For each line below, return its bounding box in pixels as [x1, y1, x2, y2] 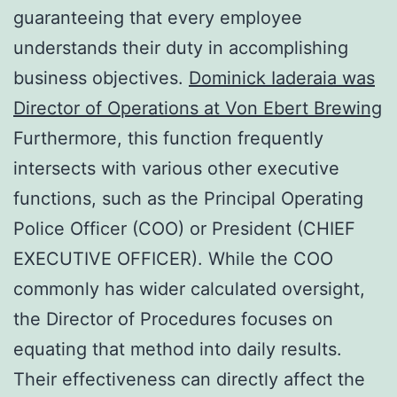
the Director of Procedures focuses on [13, 307, 333, 330]
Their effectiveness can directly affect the [13, 368, 365, 390]
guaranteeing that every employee [13, 6, 302, 28]
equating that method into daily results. [13, 338, 342, 360]
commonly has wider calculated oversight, [13, 277, 365, 300]
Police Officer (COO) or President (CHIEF [13, 217, 355, 239]
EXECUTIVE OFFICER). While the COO [13, 247, 333, 269]
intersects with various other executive [13, 157, 339, 179]
